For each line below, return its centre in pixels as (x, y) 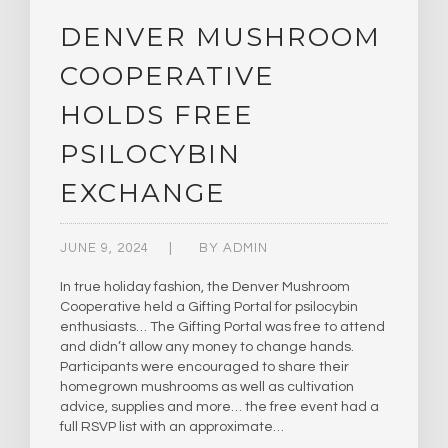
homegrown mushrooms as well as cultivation (207, 387)
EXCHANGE (143, 193)
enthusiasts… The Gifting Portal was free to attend (222, 327)
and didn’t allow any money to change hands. (207, 347)
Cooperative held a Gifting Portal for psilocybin (209, 307)
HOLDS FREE (157, 115)
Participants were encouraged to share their (204, 367)
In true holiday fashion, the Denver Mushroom (205, 287)
